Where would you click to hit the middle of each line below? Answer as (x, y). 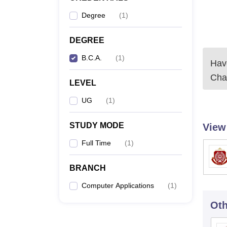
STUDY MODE (97, 125)
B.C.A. (92, 58)
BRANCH (88, 168)
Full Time (96, 143)
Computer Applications (118, 185)
